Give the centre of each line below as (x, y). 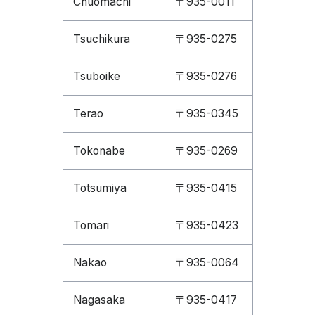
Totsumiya (99, 188)
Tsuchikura (101, 39)
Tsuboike (96, 76)
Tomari (91, 225)
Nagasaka (99, 300)
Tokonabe (99, 151)
